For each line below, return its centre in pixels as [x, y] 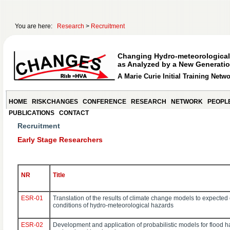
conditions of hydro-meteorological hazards [113, 205]
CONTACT [74, 113]
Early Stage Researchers [60, 140]
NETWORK [187, 102]
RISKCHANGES [55, 102]
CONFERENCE [104, 102]
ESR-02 [32, 225]
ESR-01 [32, 198]
